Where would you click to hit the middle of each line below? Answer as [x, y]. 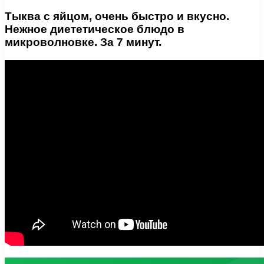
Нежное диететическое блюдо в [95, 29]
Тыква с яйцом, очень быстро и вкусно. [117, 16]
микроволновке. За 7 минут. [83, 42]
